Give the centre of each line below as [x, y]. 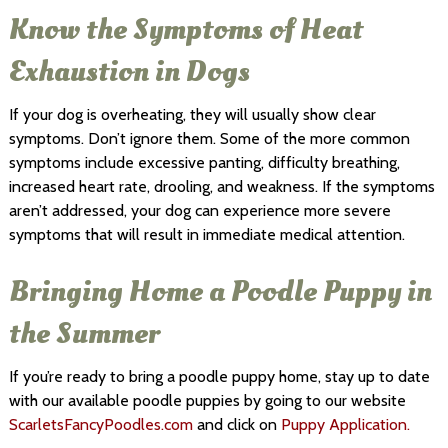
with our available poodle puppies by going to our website [207, 400]
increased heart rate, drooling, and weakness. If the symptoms [221, 186]
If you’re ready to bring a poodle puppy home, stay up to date [219, 376]
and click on [236, 424]
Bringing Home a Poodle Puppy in [220, 291]
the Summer [87, 333]
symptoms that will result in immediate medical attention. [208, 234]
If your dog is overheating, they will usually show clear [192, 114]
